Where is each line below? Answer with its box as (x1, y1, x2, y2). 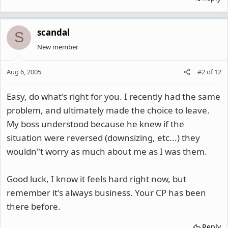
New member (37, 42, 78, 51)
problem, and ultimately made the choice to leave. (7, 104, 210, 116)
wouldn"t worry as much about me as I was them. (7, 146, 207, 157)
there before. (7, 201, 61, 212)
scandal (37, 26, 70, 38)
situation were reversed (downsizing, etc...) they (7, 132, 200, 144)
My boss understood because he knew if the (7, 118, 184, 130)
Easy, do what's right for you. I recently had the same (7, 91, 220, 102)
